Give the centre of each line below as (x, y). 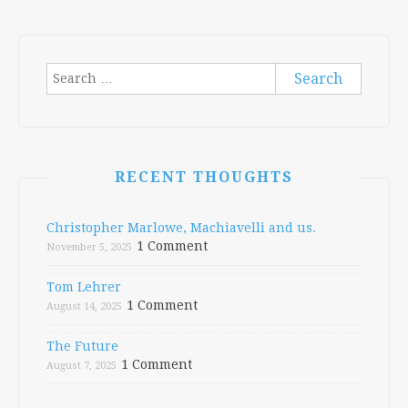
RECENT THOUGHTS (204, 177)
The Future (82, 346)
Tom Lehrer (84, 287)
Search (69, 71)
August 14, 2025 (84, 306)
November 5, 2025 (89, 247)
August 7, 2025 (82, 366)
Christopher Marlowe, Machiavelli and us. (181, 228)
